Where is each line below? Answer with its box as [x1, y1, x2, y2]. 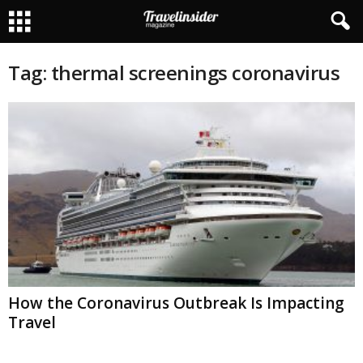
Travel [8, 312, 56, 334]
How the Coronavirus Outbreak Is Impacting [8, 293, 344, 314]
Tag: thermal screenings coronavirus [8, 59, 340, 86]
